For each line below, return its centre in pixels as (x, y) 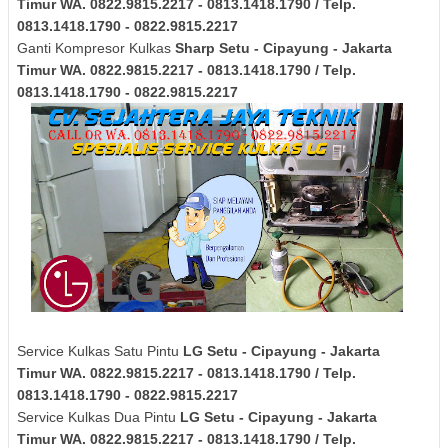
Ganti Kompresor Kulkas (96, 47)
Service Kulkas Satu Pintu (100, 351)
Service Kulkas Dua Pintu (98, 417)
